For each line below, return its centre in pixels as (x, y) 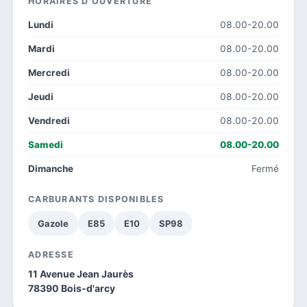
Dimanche (51, 168)
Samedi (46, 144)
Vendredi (49, 120)
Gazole (53, 223)
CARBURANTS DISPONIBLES (96, 199)
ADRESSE (51, 254)
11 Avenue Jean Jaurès (81, 273)
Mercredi (49, 72)
